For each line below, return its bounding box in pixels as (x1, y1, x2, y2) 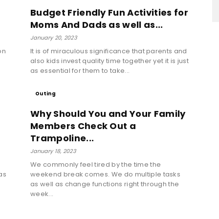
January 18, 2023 (30, 147, 76, 155)
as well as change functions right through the (30, 179, 179, 189)
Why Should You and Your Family (30, 107, 186, 120)
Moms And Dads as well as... (30, 18, 163, 31)
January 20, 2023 (30, 33, 77, 42)
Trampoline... (30, 131, 94, 144)
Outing (35, 89, 56, 97)
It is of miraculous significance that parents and (30, 46, 187, 56)
